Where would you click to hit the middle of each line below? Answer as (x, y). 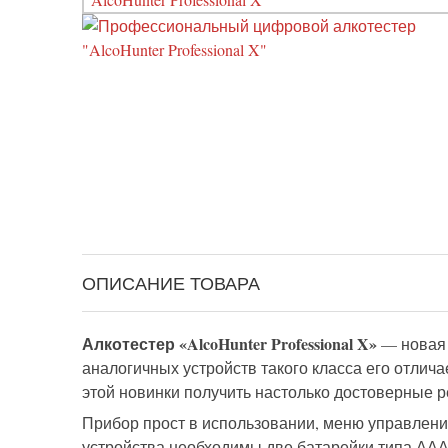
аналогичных (132, 368)
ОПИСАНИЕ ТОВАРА (171, 283)
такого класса (311, 368)
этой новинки (133, 392)
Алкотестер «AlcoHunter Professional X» (231, 344)
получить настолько (259, 392)
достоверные (383, 392)
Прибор (110, 423)
